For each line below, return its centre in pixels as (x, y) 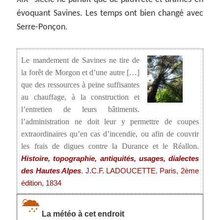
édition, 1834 (41, 183)
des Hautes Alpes (51, 171)
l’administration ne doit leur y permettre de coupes (110, 122)
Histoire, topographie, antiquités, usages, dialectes (110, 158)
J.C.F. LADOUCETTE (120, 171)
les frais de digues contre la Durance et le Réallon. (110, 146)
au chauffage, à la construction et (80, 97)
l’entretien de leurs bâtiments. (80, 109)
